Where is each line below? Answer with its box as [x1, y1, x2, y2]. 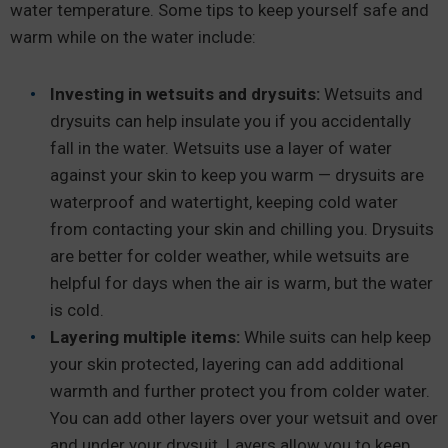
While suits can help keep [240, 327, 431, 347]
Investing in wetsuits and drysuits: [50, 84, 320, 104]
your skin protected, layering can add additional [50, 354, 404, 374]
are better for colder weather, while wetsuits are [50, 246, 409, 266]
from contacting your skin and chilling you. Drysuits [50, 219, 434, 239]
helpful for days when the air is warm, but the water [50, 273, 433, 293]
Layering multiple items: [50, 327, 240, 347]
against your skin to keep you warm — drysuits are [50, 165, 424, 185]
